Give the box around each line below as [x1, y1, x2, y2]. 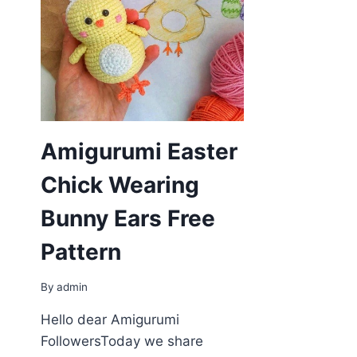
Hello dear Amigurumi [41, 312, 179, 328]
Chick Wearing [41, 171, 199, 198]
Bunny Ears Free [41, 204, 215, 232]
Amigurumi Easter [41, 137, 237, 165]
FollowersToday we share [41, 333, 203, 350]
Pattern [41, 237, 121, 265]
